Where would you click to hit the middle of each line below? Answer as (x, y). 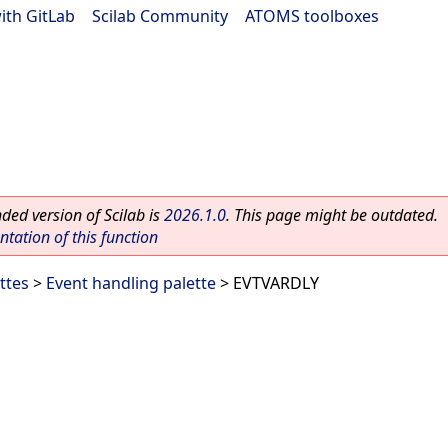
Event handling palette (131, 283)
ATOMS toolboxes (312, 16)
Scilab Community (160, 16)
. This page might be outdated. (332, 215)
